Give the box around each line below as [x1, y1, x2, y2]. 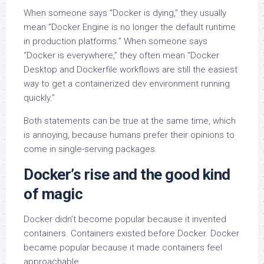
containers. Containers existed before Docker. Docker [24, 228, 239, 239]
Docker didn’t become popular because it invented [24, 214, 226, 225]
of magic [24, 185, 82, 203]
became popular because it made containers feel [24, 242, 222, 253]
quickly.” [24, 93, 55, 104]
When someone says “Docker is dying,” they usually [24, 8, 226, 19]
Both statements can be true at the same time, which [24, 115, 236, 127]
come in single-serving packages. [24, 144, 157, 155]
